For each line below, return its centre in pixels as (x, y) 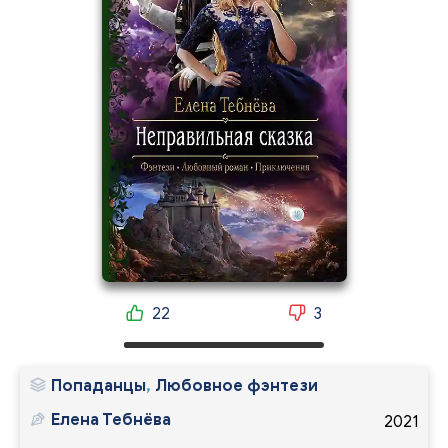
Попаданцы (98, 385)
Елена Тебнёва (111, 419)
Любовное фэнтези (236, 385)
